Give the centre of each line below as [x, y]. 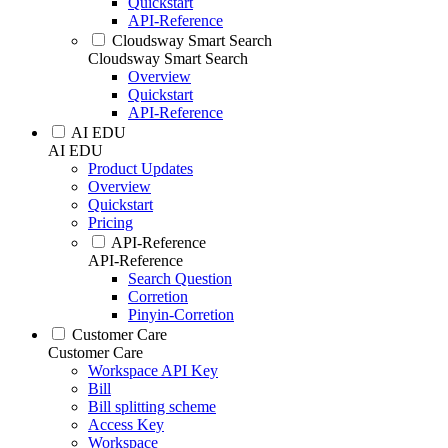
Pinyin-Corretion [181, 314]
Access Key [126, 424]
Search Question [180, 278]
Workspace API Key [153, 370]
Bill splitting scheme [152, 406]
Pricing [110, 222]
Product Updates [140, 168]
